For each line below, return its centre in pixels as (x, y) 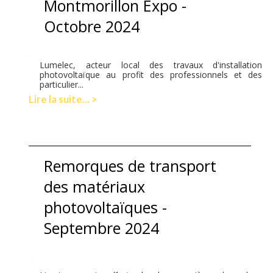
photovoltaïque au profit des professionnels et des (151, 74)
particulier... (62, 84)
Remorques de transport (130, 165)
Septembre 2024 (102, 228)
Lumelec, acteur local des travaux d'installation (151, 65)
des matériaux (95, 186)
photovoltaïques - (106, 207)
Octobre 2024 (92, 26)
